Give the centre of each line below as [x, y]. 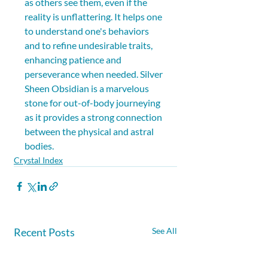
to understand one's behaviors [88, 31]
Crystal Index [38, 160]
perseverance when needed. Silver [95, 74]
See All [165, 230]
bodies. [39, 145]
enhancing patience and [74, 59]
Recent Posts [44, 232]
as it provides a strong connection [94, 117]
